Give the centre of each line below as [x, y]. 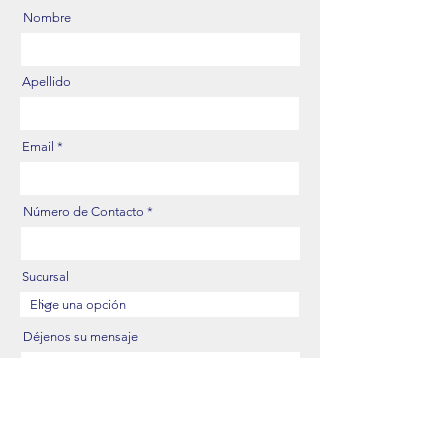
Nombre [47, 18]
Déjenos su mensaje [80, 337]
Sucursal [45, 277]
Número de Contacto [83, 212]
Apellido [46, 82]
